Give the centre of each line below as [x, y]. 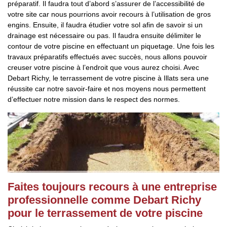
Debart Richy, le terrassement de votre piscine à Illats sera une [108, 78]
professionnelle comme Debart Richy [104, 200]
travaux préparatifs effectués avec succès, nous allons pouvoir [107, 57]
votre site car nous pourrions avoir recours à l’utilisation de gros [109, 14]
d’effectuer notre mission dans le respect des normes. [94, 99]
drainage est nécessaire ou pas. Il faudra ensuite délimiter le [104, 35]
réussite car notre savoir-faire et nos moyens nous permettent [107, 89]
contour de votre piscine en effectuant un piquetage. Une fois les [111, 46]
